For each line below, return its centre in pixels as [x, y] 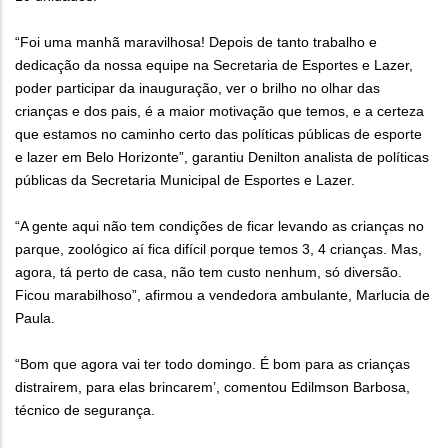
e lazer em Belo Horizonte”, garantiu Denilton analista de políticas [222, 157]
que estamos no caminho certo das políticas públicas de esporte [218, 134]
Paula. [35, 318]
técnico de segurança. [85, 410]
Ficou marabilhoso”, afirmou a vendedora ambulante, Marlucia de [222, 295]
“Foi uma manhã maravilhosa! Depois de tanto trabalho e [196, 42]
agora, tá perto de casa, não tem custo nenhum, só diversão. [208, 272]
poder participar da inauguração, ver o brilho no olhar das [197, 88]
